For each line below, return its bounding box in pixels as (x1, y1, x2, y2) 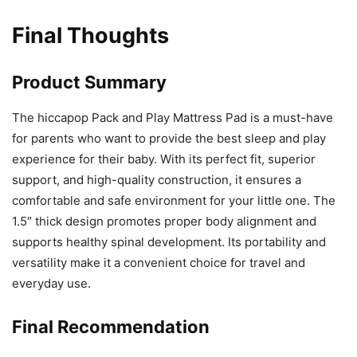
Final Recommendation (12, 316, 210, 337)
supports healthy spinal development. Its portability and (12, 233, 326, 249)
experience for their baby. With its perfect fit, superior (12, 151, 316, 167)
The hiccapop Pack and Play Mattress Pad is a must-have (12, 109, 333, 125)
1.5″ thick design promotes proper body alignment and (12, 213, 316, 229)
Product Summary (12, 71, 167, 92)
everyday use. (12, 275, 91, 291)
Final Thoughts (12, 22, 169, 49)
